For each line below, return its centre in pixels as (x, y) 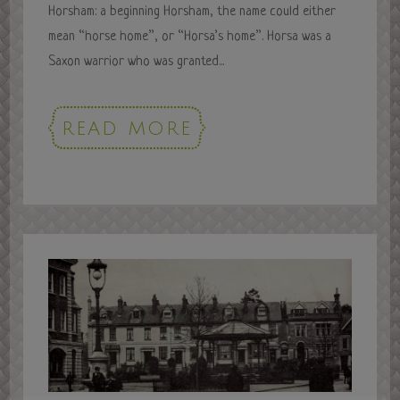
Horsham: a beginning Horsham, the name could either (192, 12)
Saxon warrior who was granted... (137, 62)
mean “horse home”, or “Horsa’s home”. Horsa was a (190, 37)
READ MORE (127, 129)
